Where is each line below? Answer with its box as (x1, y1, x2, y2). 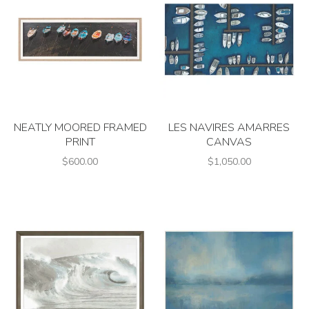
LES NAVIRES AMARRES (168, 120, 290, 135)
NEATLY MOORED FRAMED (13, 120, 147, 135)
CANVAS (206, 134, 252, 150)
